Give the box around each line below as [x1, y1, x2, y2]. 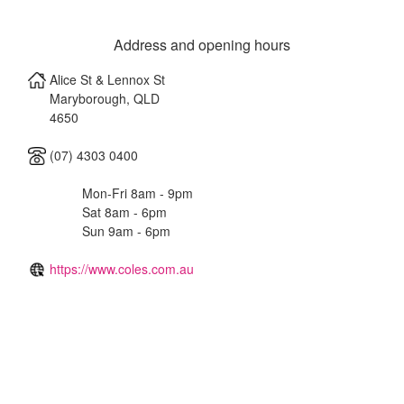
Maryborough [50, 89, 126, 107]
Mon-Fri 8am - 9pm [82, 184, 193, 202]
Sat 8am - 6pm [82, 203, 167, 221]
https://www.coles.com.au [50, 260, 194, 278]
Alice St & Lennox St [50, 70, 165, 88]
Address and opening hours [114, 34, 290, 55]
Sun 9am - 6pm [82, 222, 170, 240]
